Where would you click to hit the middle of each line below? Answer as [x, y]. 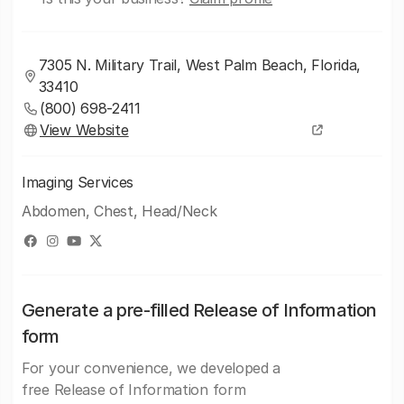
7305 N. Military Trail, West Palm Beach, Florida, [200, 65]
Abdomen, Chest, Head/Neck [119, 211]
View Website [84, 130]
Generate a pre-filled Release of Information [199, 310]
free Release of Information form [134, 390]
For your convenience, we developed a [151, 368]
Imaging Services [78, 182]
